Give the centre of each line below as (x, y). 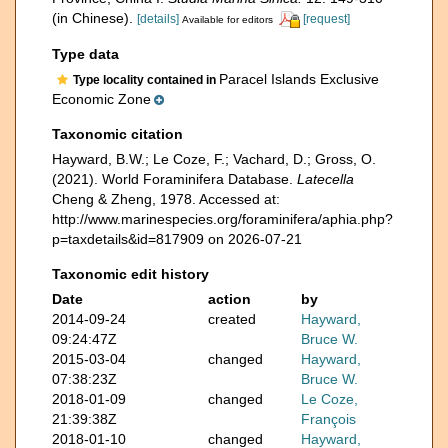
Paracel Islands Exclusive (299, 78)
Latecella (325, 178)
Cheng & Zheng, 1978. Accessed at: (166, 198)
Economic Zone (101, 98)
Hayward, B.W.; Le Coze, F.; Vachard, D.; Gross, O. (214, 158)
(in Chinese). (92, 18)
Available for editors (227, 19)
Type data (85, 53)
